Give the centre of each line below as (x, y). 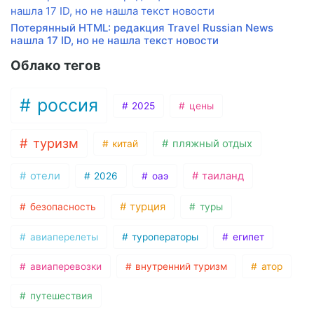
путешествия (60, 296)
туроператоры (164, 237)
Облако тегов (56, 66)
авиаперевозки (64, 267)
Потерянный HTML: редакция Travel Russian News (142, 28)
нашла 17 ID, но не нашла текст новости (115, 41)
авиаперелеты (62, 237)
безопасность (61, 207)
